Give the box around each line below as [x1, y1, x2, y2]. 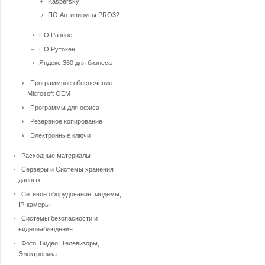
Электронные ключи [30, 131, 91, 139]
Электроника [18, 250, 57, 257]
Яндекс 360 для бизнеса [39, 59, 112, 66]
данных [18, 176, 41, 183]
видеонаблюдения [18, 225, 73, 232]
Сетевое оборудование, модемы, [21, 190, 121, 198]
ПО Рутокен [39, 45, 75, 53]
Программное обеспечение [30, 79, 112, 86]
